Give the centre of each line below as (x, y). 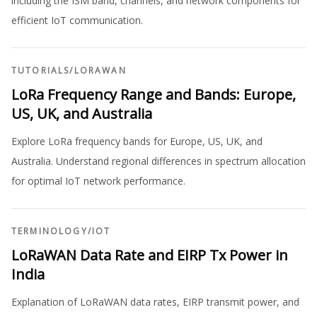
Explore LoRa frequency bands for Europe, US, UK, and (137, 142)
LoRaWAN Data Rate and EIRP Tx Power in (150, 255)
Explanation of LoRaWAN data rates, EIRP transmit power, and (155, 302)
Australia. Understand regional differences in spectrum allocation (158, 161)
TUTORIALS (41, 71)
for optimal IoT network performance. (98, 181)
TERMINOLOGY (50, 231)
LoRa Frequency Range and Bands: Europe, (154, 95)
